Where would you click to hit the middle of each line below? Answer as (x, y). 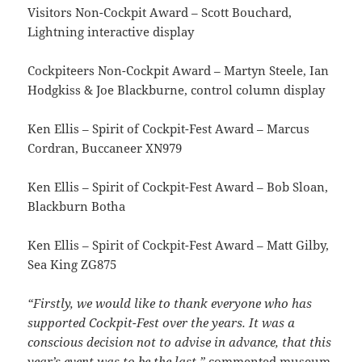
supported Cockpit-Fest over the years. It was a (162, 322)
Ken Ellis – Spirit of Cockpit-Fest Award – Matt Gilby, (179, 244)
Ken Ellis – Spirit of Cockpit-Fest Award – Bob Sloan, (178, 186)
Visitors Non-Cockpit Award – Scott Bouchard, (160, 12)
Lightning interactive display (111, 31)
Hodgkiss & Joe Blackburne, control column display (177, 89)
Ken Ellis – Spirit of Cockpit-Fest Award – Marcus (169, 128)
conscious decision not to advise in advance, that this (180, 341)
